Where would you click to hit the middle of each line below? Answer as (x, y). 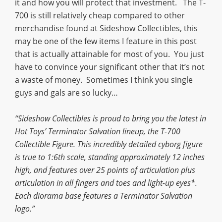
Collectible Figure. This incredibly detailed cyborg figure (109, 144)
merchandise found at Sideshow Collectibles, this (106, 28)
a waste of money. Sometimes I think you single (104, 80)
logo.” (25, 208)
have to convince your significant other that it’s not (110, 67)
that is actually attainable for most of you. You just (110, 54)
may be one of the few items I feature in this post (106, 41)
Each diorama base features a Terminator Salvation (104, 195)
